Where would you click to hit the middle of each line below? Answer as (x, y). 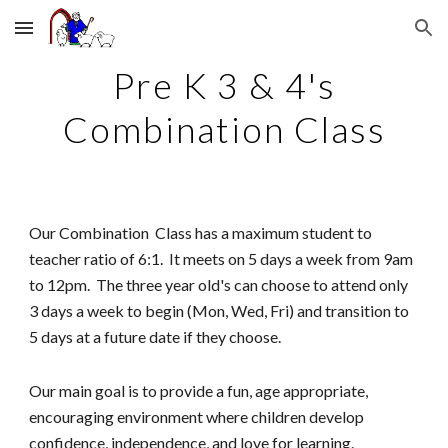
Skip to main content (87, 37)
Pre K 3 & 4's (224, 85)
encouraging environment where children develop (197, 416)
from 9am (380, 258)
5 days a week (297, 258)
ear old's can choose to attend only (291, 284)
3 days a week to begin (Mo (123, 310)
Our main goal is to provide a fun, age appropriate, (199, 390)
